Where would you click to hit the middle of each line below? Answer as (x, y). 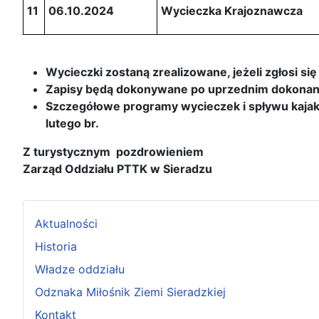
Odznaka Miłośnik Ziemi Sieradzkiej (130, 292)
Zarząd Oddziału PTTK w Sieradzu (117, 168)
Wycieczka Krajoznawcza (232, 10)
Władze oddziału (80, 269)
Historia (56, 246)
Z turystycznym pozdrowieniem (113, 151)
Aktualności (66, 223)
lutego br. (72, 123)
